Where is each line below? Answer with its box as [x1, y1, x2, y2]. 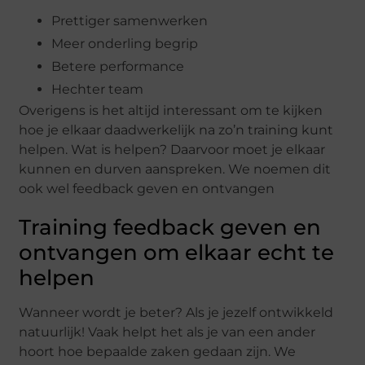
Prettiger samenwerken [51, 13, 209, 29]
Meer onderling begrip [51, 36, 199, 52]
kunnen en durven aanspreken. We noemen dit [19, 161, 332, 178]
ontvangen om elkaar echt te [19, 240, 335, 266]
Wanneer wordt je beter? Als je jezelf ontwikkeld [19, 305, 334, 321]
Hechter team [51, 81, 144, 98]
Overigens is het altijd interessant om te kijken [19, 103, 323, 119]
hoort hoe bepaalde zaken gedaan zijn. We [19, 344, 297, 360]
